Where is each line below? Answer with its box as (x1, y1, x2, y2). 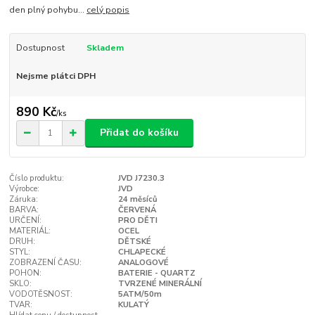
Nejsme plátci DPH (15, 70, 96, 82)
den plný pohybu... (9, 4, 87, 16)
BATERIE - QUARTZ (117, 267, 195, 278)
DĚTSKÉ (117, 236, 151, 247)
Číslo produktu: (9, 172, 65, 184)
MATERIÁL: (9, 225, 51, 236)
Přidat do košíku (100, 126, 179, 140)
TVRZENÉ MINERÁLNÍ (117, 278, 202, 289)
